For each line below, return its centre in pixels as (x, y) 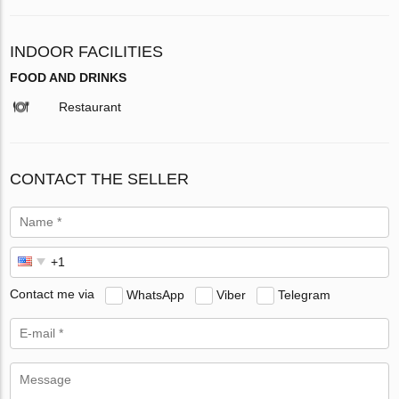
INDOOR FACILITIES (87, 51)
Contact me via (53, 294)
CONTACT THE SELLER (100, 179)
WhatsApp (156, 294)
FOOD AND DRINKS (69, 77)
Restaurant (90, 106)
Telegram (305, 294)
